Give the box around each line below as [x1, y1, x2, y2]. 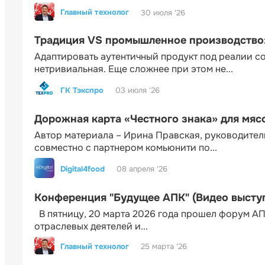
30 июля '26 [141, 7, 185, 18]
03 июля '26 [115, 85, 160, 96]
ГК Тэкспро [60, 85, 104, 95]
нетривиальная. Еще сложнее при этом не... [34, 62, 233, 75]
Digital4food [60, 163, 105, 174]
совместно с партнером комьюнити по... [34, 141, 217, 154]
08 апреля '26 [117, 164, 167, 174]
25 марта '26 [141, 241, 187, 252]
